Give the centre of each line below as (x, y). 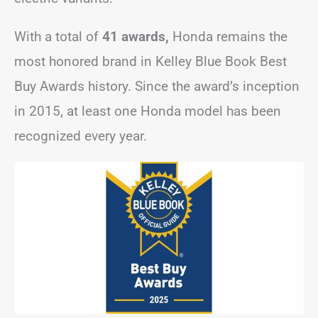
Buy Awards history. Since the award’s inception (157, 87)
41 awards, (134, 37)
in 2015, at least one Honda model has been (148, 111)
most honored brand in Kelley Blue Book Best (150, 62)
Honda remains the (228, 37)
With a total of (56, 37)
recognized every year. (81, 136)
